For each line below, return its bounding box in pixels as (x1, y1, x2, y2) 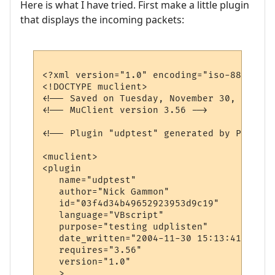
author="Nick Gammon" (42, 187, 170, 198)
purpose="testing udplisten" (42, 222, 209, 233)
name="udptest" (42, 175, 137, 186)
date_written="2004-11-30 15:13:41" (42, 233, 247, 244)
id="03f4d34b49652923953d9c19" (42, 198, 220, 209)
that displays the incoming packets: (20, 12, 184, 26)
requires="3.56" (42, 245, 142, 256)
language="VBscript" (42, 210, 165, 221)
